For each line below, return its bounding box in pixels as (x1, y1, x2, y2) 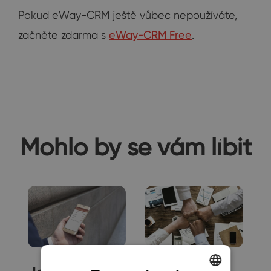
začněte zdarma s (18, 28, 109, 42)
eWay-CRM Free (109, 28, 192, 42)
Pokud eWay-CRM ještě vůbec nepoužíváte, (18, 8, 237, 22)
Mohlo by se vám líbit (19, 132, 252, 162)
